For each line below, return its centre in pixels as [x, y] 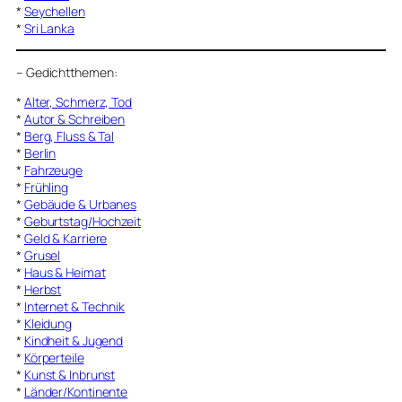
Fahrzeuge [53, 170]
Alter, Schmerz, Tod [78, 101]
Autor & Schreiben [74, 118]
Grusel [42, 255]
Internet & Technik [74, 306]
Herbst [43, 289]
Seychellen [54, 11]
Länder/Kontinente [76, 391]
